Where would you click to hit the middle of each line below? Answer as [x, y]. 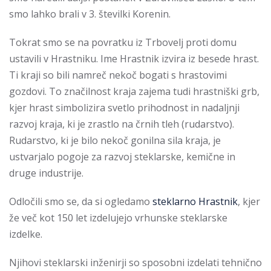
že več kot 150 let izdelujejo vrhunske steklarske [118, 218]
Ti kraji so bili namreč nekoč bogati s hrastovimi [118, 75]
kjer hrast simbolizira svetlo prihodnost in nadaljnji [124, 108]
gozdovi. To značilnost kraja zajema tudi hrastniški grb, [134, 91]
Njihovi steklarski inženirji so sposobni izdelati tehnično [135, 263]
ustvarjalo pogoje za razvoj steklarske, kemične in [122, 157]
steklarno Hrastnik [195, 201]
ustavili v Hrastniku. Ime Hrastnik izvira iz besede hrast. [134, 59]
